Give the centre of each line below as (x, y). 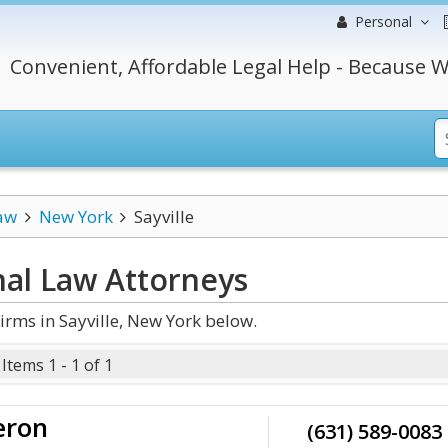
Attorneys (172, 279)
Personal (383, 21)
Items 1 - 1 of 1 (57, 365)
